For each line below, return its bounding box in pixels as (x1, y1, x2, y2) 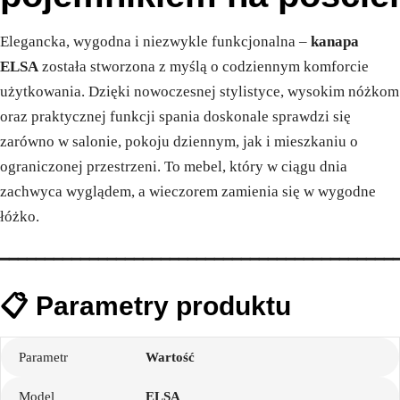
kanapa (311, 32, 359, 50)
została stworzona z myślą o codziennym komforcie (38, 57, 369, 75)
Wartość (146, 349, 196, 364)
